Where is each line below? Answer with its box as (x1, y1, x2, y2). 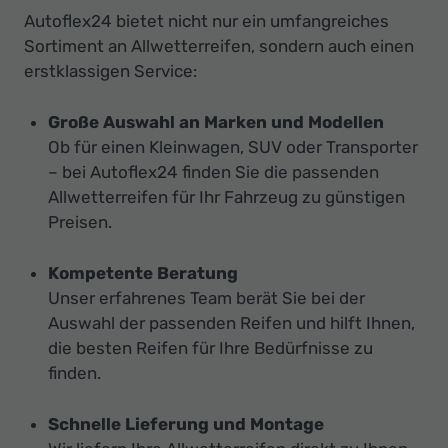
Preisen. (48, 212, 112, 233)
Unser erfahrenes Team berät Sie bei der (48, 288, 365, 309)
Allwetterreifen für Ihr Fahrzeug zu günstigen (48, 187, 405, 208)
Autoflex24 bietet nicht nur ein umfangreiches (24, 11, 389, 32)
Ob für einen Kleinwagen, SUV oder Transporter (48, 137, 418, 158)
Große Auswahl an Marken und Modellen (48, 112, 384, 133)
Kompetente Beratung (48, 263, 238, 284)
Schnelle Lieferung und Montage (48, 414, 324, 435)
